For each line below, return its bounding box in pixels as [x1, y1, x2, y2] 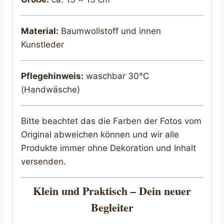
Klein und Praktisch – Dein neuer [33, 182, 191, 199]
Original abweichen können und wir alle [21, 129, 179, 140]
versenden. [21, 156, 66, 167]
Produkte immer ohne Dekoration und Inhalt [21, 143, 196, 153]
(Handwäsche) [21, 84, 80, 95]
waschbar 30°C [83, 71, 149, 81]
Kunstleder [21, 39, 64, 50]
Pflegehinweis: [21, 71, 83, 81]
